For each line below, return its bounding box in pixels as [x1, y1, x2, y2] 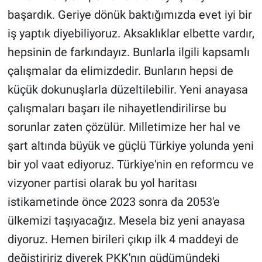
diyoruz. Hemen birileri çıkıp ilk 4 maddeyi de [7, 232, 239, 247]
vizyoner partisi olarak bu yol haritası [7, 176, 197, 191]
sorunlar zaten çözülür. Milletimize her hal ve [7, 120, 240, 135]
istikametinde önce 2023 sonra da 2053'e [7, 195, 220, 209]
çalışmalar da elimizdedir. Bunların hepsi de [7, 64, 233, 78]
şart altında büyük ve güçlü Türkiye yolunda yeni [7, 139, 254, 153]
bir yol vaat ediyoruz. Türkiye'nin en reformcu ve [7, 157, 254, 172]
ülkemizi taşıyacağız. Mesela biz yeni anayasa [7, 213, 245, 228]
